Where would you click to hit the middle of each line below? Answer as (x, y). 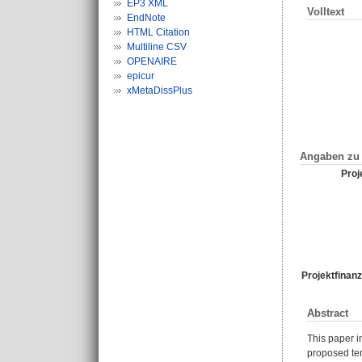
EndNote (146, 18)
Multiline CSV (157, 47)
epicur (141, 76)
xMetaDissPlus (160, 90)
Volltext (326, 12)
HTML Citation (158, 32)
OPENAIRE (152, 61)
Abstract (328, 313)
